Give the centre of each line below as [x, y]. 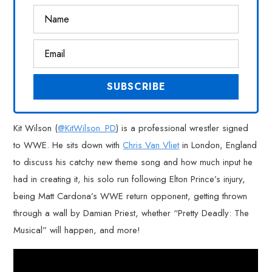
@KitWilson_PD [87, 128]
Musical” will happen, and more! [77, 230]
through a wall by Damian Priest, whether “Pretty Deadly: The [131, 213]
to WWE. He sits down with [68, 145]
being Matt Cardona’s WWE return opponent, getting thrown [131, 196]
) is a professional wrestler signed [182, 128]
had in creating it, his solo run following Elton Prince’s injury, [130, 179]
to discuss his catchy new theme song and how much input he [133, 162]
